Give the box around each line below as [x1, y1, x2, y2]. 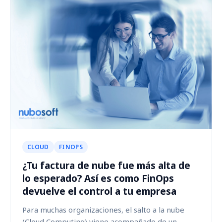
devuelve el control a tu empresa [22, 184, 176, 198]
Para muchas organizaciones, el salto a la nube [22, 204, 184, 215]
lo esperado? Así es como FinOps [22, 171, 174, 185]
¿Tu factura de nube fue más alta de [22, 158, 190, 172]
